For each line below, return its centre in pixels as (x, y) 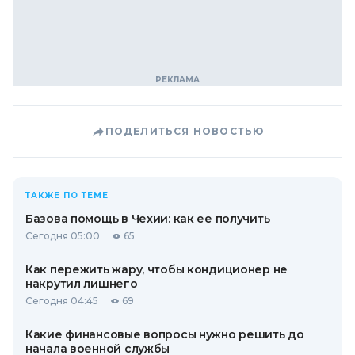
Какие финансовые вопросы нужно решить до (165, 334)
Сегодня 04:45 (62, 300)
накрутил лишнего (82, 283)
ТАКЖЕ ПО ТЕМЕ (67, 195)
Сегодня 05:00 (63, 235)
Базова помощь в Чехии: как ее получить (148, 218)
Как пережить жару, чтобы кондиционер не (157, 269)
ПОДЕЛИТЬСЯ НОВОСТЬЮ (185, 131)
